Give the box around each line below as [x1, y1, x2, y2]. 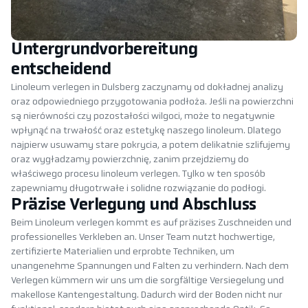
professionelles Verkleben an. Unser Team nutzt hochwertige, [11, 232, 275, 243]
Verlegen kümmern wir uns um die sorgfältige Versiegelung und [11, 276, 284, 287]
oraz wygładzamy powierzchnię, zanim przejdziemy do [11, 155, 249, 166]
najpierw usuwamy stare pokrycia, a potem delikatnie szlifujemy [11, 140, 290, 151]
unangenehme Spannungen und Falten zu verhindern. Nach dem [11, 261, 289, 272]
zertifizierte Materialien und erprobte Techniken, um [11, 247, 234, 258]
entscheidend [11, 62, 111, 79]
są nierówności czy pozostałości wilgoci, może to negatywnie [11, 111, 275, 122]
